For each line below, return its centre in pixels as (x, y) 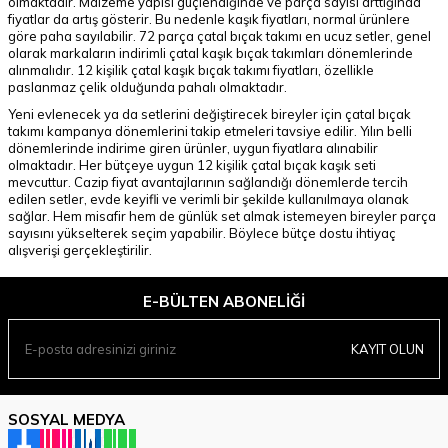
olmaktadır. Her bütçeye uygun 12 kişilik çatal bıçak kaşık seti (192, 165)
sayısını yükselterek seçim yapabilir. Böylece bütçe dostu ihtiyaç (202, 233)
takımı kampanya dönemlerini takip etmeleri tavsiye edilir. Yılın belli (210, 131)
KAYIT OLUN (387, 348)
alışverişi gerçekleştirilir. (80, 250)
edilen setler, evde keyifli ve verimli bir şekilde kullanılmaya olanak (208, 199)
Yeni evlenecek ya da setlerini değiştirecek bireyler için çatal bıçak (209, 114)
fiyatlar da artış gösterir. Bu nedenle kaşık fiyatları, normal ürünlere (209, 19)
